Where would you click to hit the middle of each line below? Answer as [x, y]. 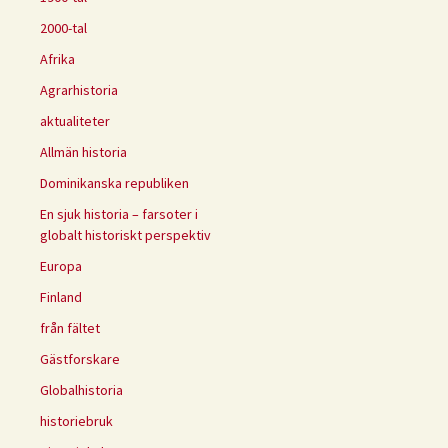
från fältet [70, 328]
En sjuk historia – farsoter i [119, 214]
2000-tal [63, 28]
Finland [61, 297]
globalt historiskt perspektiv [125, 235]
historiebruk [76, 421]
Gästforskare [80, 359]
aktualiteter [75, 121]
